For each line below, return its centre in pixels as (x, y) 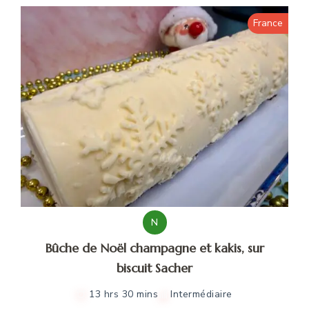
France (268, 23)
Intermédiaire (201, 295)
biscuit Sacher (154, 268)
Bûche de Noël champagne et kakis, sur (154, 248)
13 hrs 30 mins (124, 295)
